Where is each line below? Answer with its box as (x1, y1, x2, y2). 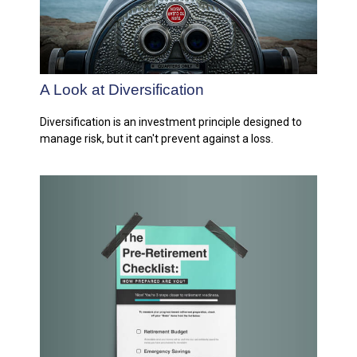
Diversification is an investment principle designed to (40, 115, 302, 128)
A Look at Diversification (40, 80, 204, 98)
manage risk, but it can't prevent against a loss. (40, 131, 273, 145)
